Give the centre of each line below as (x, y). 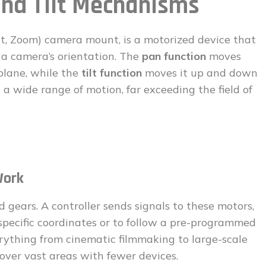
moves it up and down (200, 73)
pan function (174, 56)
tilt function (112, 73)
